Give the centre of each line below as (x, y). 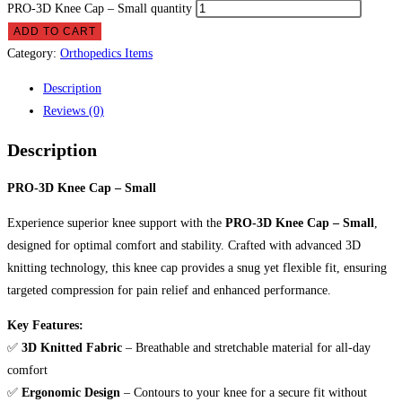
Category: (34, 54)
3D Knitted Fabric (72, 348)
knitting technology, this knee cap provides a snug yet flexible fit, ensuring (197, 268)
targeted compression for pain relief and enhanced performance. (169, 291)
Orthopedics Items (106, 54)
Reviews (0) (74, 111)
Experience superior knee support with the (116, 223)
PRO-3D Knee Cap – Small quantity (100, 9)
